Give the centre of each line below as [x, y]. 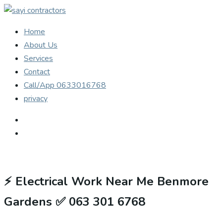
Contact [37, 72]
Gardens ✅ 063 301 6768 [75, 201]
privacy [36, 99]
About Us [41, 45]
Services [38, 58]
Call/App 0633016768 [65, 85]
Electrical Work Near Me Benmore [112, 181]
